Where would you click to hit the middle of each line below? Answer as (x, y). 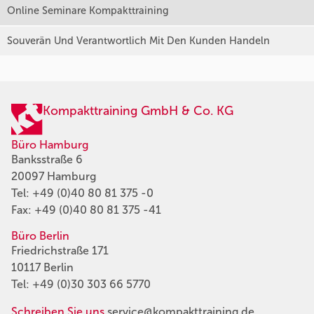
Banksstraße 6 (47, 160)
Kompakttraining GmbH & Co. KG (138, 111)
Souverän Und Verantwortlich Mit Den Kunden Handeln (138, 41)
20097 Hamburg (54, 177)
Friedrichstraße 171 (60, 251)
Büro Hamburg (50, 145)
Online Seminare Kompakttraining (88, 11)
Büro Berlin (40, 236)
